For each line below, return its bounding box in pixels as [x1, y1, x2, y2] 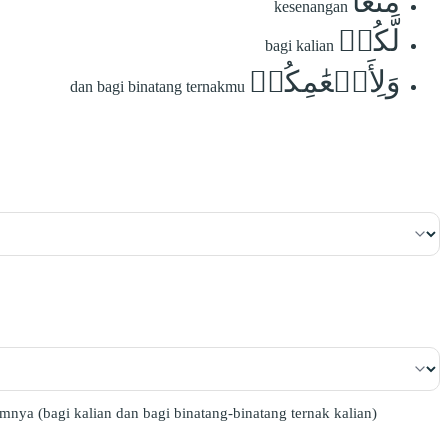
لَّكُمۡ [338, 23, 400, 57]
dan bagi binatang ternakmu [70, 77, 245, 95]
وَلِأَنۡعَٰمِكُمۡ [249, 64, 400, 98]
